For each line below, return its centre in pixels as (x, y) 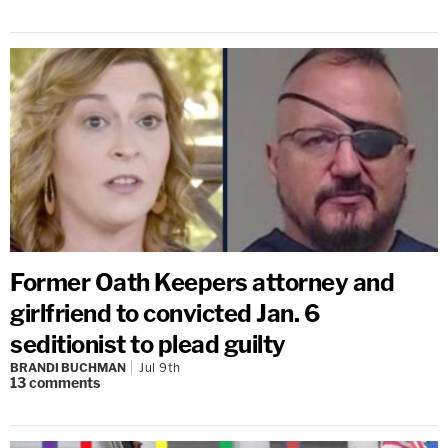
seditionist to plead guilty (148, 345)
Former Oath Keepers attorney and (202, 283)
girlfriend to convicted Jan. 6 (164, 314)
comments (64, 383)
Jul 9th (160, 368)
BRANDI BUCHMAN (68, 368)
